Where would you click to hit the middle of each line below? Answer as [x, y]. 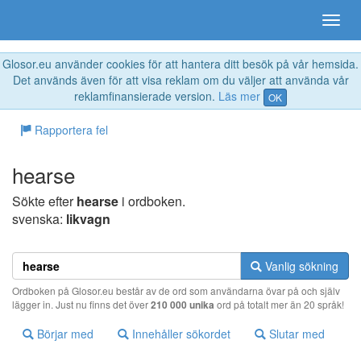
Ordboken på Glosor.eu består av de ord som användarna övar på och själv [176, 291]
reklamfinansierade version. [146, 96]
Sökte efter [44, 201]
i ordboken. [152, 201]
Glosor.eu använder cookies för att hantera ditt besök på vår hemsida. [180, 64]
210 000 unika [183, 305]
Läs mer [239, 96]
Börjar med [64, 334]
